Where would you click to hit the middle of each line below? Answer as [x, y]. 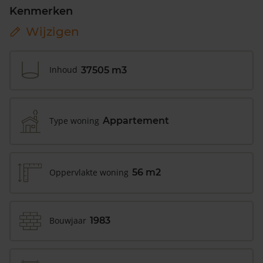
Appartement [136, 121]
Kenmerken [41, 11]
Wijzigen [53, 31]
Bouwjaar [68, 220]
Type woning [74, 120]
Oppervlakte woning [89, 172]
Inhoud [63, 70]
